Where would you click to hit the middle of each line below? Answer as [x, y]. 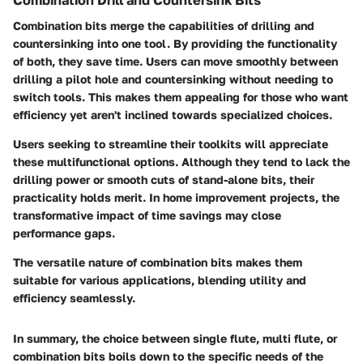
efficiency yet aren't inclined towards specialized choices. [173, 115]
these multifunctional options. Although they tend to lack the [181, 162]
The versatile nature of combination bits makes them [158, 262]
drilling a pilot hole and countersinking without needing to [173, 79]
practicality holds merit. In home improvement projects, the [176, 197]
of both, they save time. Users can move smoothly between [175, 61]
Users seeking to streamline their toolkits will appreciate [171, 144]
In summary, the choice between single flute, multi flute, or [175, 338]
